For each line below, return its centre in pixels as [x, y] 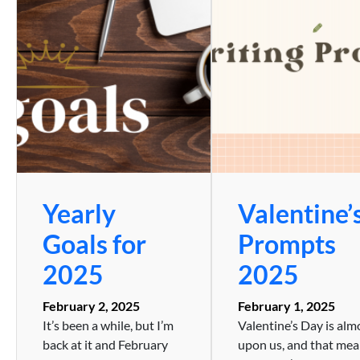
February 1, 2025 [287, 305]
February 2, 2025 [91, 305]
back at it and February [105, 344]
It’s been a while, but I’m [108, 325]
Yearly [79, 213]
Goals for [94, 243]
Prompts [287, 243]
